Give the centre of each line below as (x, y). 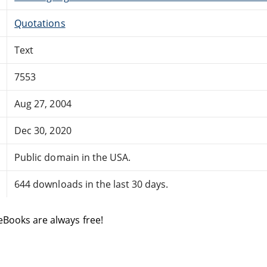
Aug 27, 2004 (43, 103)
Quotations (40, 23)
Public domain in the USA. (73, 157)
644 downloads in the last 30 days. (91, 184)
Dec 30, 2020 (43, 130)
